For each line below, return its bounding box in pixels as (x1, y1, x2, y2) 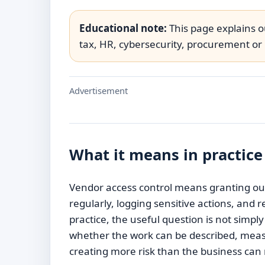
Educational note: (79, 21, 167, 35)
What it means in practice (69, 144, 263, 164)
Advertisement (69, 84, 128, 96)
